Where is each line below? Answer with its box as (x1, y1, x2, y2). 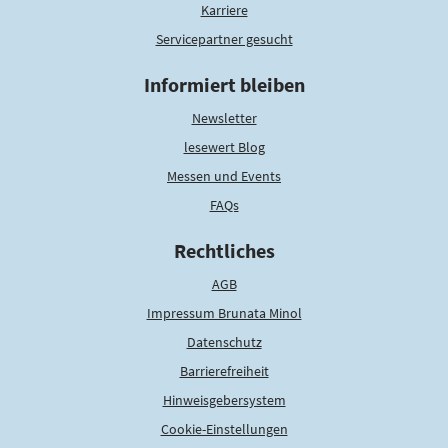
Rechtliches (173, 238, 275, 264)
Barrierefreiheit (179, 362, 269, 381)
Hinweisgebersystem (162, 391, 286, 410)
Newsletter (191, 109, 257, 128)
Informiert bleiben (143, 72, 305, 98)
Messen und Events (167, 167, 281, 186)
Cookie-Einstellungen (160, 420, 288, 439)
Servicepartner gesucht (155, 30, 293, 49)
